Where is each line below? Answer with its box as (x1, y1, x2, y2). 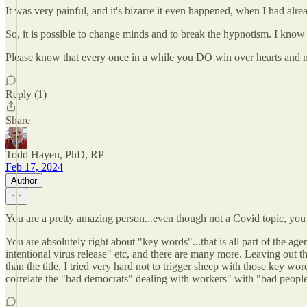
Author (11, 175, 37, 186)
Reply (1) (5, 88, 47, 100)
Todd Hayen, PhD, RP (5, 149, 103, 160)
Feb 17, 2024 (5, 161, 63, 173)
